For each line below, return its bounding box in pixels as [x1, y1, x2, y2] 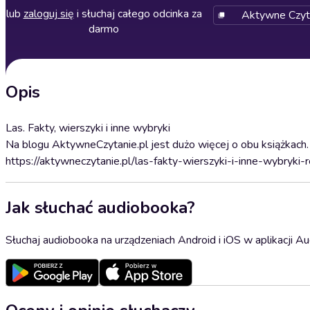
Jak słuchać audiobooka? [6, 196, 195, 219]
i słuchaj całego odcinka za [73, 6, 202, 21]
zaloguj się [23, 6, 74, 21]
